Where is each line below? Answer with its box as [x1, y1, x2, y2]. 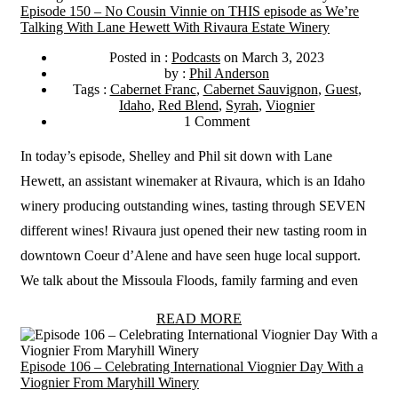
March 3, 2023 [242, 50, 324, 65]
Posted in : [109, 50, 171, 65]
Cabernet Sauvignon [203, 82, 318, 97]
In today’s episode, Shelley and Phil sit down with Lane [20, 148, 332, 163]
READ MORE [156, 311, 242, 326]
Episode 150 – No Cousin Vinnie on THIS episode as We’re [20, 4, 359, 19]
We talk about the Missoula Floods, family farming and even [20, 273, 358, 288]
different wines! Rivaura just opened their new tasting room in [20, 223, 367, 238]
